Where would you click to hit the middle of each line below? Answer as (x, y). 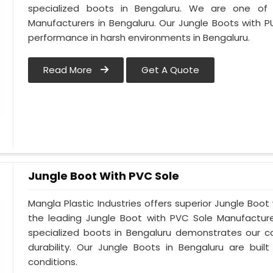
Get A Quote (171, 70)
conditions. (53, 262)
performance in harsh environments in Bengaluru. (139, 38)
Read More (69, 70)
